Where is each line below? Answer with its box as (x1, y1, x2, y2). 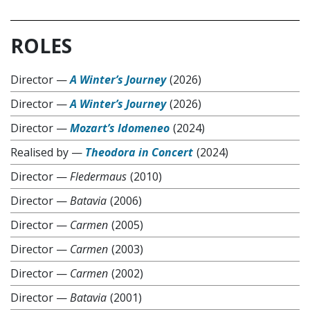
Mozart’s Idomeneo (70, 120, 170, 136)
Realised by (10, 145, 69, 160)
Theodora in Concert (85, 145, 193, 160)
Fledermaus (70, 169, 127, 184)
